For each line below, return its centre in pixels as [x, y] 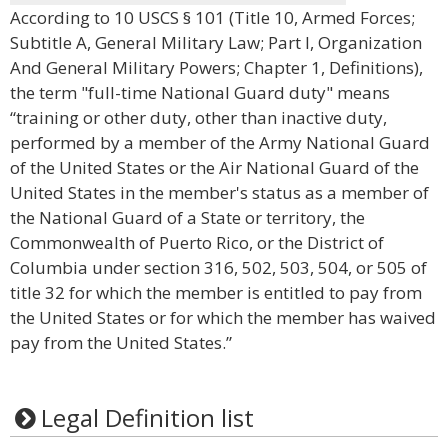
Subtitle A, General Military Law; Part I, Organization [216, 42]
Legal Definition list [147, 417]
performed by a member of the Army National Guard [220, 142]
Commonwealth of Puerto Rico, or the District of [197, 242]
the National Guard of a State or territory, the [187, 217]
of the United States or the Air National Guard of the [214, 167]
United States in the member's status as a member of [219, 192]
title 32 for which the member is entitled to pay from [216, 292]
